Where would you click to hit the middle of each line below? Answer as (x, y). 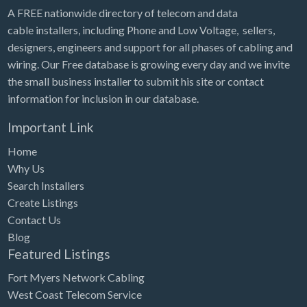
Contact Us (34, 219)
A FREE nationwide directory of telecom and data (122, 13)
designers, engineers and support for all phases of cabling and (150, 47)
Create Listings (42, 202)
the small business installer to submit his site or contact (135, 82)
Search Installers (46, 185)
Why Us (26, 168)
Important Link (50, 127)
